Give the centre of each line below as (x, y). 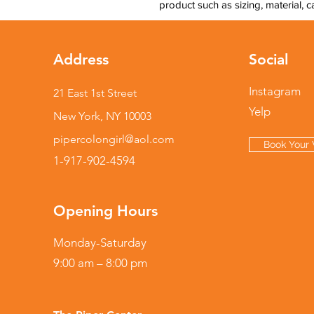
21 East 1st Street (95, 93)
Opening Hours (105, 211)
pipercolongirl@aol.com (114, 139)
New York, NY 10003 (102, 116)
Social (268, 59)
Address (81, 59)
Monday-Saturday (100, 243)
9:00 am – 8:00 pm (100, 263)
